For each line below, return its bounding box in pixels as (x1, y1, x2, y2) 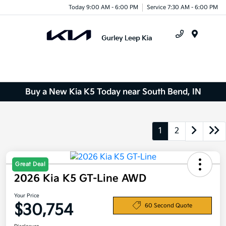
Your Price (14, 193, 39, 199)
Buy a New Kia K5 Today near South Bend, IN (25, 87, 201, 97)
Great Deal (15, 161, 45, 168)
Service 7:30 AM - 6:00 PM (147, 4, 218, 11)
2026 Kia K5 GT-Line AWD (14, 173, 146, 185)
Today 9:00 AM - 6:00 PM (69, 4, 138, 11)
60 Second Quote (145, 202, 192, 209)
